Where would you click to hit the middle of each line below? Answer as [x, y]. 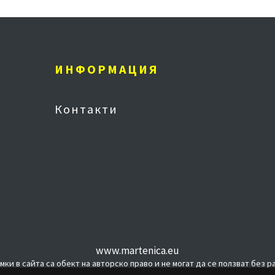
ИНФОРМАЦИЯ [107, 69]
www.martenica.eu [137, 250]
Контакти [86, 109]
